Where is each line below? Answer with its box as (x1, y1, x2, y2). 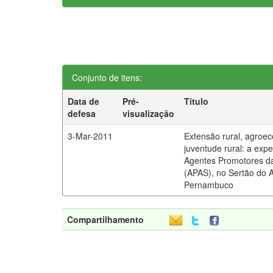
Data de (68, 95, 100, 107)
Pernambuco (184, 179, 234, 191)
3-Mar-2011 (68, 130, 113, 142)
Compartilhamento (67, 213, 144, 225)
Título (184, 95, 209, 107)
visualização (122, 107, 175, 119)
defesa (68, 107, 96, 119)
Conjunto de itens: (72, 71, 142, 83)
